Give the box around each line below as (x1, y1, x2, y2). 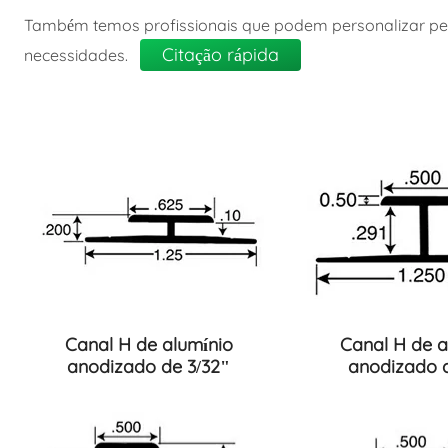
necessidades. (23, 44, 132, 65)
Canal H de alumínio (64, 332, 233, 356)
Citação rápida (161, 42, 279, 66)
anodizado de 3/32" (67, 354, 231, 378)
